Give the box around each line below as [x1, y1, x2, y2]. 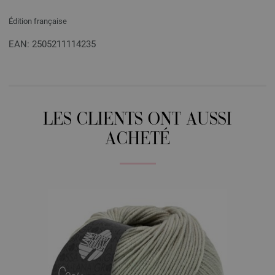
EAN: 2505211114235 [9, 38, 96, 50]
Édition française [9, 16, 67, 26]
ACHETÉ [105, 131, 170, 149]
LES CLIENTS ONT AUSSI [43, 111, 232, 130]
